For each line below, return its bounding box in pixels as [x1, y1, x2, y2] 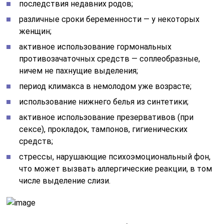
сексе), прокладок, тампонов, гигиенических [19, 124, 188, 134]
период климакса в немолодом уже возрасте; [19, 81, 192, 91]
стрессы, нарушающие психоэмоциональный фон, [19, 152, 211, 161]
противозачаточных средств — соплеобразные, [19, 54, 200, 63]
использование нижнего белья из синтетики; [19, 97, 189, 106]
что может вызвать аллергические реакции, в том [19, 164, 212, 173]
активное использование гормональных [19, 42, 172, 51]
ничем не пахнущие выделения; [19, 66, 138, 75]
